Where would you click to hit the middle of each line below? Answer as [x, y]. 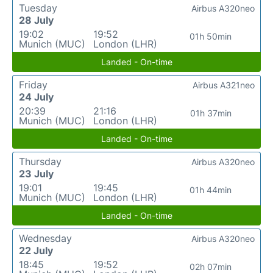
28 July [36, 20]
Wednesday [45, 239]
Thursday [40, 162]
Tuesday [38, 8]
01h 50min [211, 37]
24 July [36, 97]
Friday [33, 85]
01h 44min [211, 190]
